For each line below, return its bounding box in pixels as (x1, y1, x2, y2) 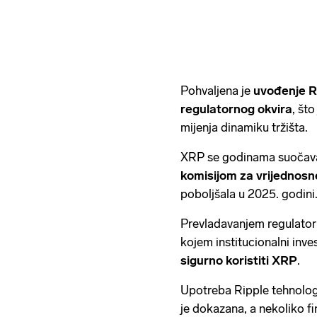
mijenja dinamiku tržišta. (180, 120, 308, 134)
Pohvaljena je (180, 83, 253, 98)
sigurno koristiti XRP (180, 253, 297, 267)
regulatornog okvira (180, 101, 292, 116)
